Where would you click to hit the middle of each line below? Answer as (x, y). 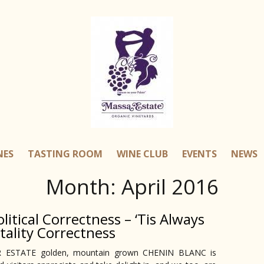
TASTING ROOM (65, 154)
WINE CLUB (142, 154)
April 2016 (170, 187)
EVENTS (199, 154)
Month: (83, 187)
